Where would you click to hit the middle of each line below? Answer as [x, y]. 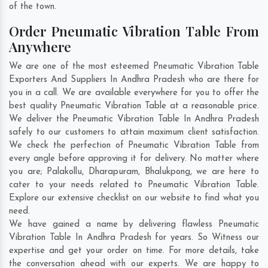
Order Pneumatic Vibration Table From [134, 31]
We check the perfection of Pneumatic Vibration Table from [134, 146]
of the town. [33, 7]
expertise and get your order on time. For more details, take [134, 251]
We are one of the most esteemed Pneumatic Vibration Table [134, 67]
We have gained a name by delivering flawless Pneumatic [134, 225]
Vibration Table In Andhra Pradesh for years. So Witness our [134, 238]
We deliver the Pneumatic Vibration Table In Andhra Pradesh [134, 120]
